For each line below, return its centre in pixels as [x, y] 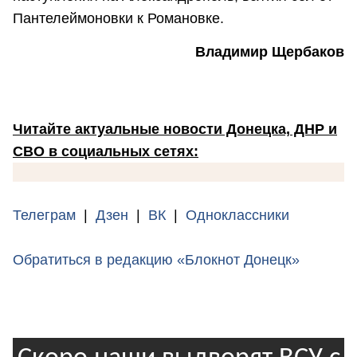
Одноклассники [237, 215]
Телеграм [44, 215]
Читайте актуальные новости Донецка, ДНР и [175, 129]
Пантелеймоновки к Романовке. [118, 19]
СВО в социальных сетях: [106, 151]
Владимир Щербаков [270, 51]
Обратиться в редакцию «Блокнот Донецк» [156, 259]
